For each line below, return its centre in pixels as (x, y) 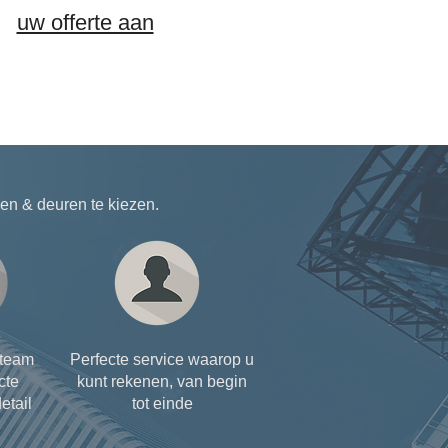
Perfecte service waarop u (162, 359)
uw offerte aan (85, 22)
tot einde (162, 403)
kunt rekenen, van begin (162, 381)
